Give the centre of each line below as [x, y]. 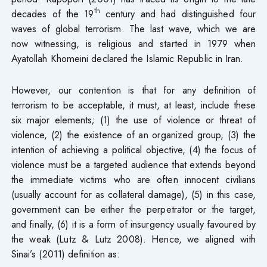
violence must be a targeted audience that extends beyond [133, 164]
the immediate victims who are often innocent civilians [133, 179]
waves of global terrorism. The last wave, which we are [133, 28]
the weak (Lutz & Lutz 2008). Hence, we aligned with [133, 239]
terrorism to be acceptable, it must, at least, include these [133, 105]
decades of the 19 [52, 13]
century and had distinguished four [178, 13]
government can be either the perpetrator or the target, [133, 209]
